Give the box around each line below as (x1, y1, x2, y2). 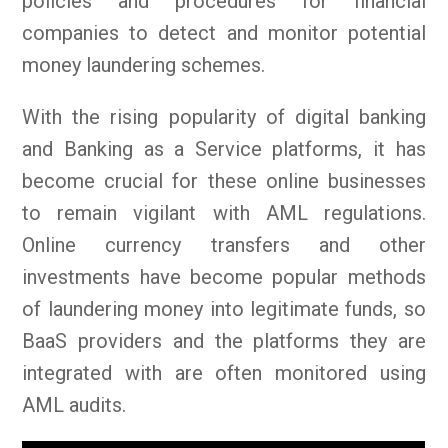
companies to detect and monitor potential (22, 20, 426, 45)
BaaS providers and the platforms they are (22, 328, 426, 353)
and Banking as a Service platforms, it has (22, 136, 426, 161)
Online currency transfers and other (22, 232, 426, 257)
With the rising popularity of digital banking (22, 104, 426, 129)
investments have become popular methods (22, 264, 426, 289)
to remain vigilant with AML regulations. (22, 200, 426, 225)
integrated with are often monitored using (22, 360, 426, 385)
